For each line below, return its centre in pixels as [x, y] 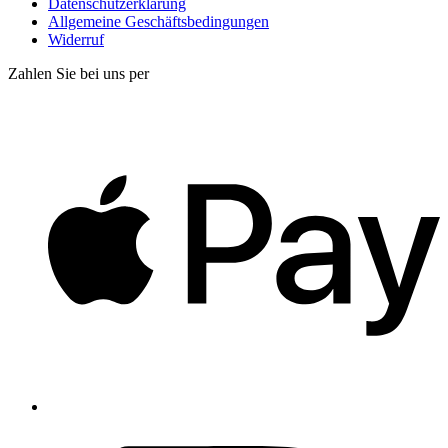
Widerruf [76, 39]
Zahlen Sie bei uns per [78, 73]
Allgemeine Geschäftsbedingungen [158, 21]
